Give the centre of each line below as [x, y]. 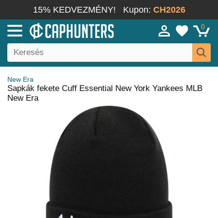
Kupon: [138, 10]
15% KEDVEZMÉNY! [74, 10]
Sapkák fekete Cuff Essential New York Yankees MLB [105, 88]
